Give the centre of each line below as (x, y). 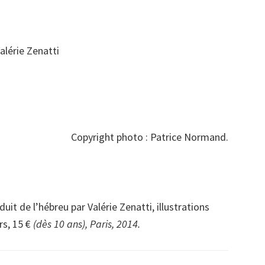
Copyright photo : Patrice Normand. (150, 137)
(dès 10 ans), (62, 224)
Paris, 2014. (115, 224)
